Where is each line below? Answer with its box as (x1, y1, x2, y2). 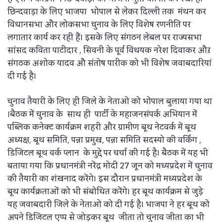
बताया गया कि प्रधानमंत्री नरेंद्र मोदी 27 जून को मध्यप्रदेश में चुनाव (7, 158, 213, 174)
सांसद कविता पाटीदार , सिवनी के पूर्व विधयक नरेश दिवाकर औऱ (7, 42, 211, 58)
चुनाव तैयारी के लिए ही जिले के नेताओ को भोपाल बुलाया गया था (7, 93, 212, 110)
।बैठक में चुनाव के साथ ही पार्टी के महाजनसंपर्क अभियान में (7, 106, 197, 122)
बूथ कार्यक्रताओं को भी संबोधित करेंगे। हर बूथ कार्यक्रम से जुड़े (7, 183, 203, 200)
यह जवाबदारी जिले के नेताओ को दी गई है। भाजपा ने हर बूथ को (7, 196, 210, 213)
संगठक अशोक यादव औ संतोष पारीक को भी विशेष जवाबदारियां (7, 55, 212, 71)
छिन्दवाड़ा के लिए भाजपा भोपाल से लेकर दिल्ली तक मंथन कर (7, 3, 206, 20)
